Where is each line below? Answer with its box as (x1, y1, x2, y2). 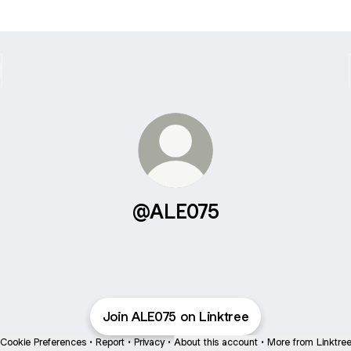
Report (95, 335, 125, 349)
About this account (173, 335, 258, 349)
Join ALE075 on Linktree (102, 308, 249, 325)
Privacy (133, 335, 165, 349)
